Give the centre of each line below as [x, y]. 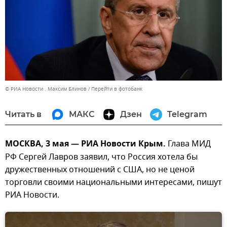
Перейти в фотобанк [117, 89]
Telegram [187, 114]
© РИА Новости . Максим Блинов [46, 89]
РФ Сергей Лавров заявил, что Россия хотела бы [101, 157]
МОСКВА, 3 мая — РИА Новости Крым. [86, 144]
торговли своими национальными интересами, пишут [113, 182]
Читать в [23, 114]
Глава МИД [189, 144]
